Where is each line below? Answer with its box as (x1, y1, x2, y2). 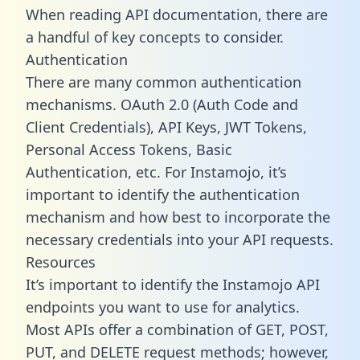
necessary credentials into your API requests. (26, 229, 333, 249)
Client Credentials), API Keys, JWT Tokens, (26, 117, 307, 137)
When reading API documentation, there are (26, 4, 328, 24)
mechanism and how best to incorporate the (26, 207, 330, 227)
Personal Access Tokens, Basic (26, 139, 232, 159)
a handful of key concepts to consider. (26, 27, 284, 47)
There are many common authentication (26, 72, 301, 92)
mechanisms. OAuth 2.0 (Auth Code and (26, 94, 298, 114)
